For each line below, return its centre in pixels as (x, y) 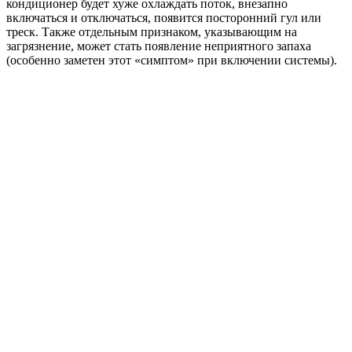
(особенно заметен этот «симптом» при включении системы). (172, 60)
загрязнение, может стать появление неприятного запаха (159, 46)
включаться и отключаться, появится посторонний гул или (164, 18)
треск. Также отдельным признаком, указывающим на (152, 32)
